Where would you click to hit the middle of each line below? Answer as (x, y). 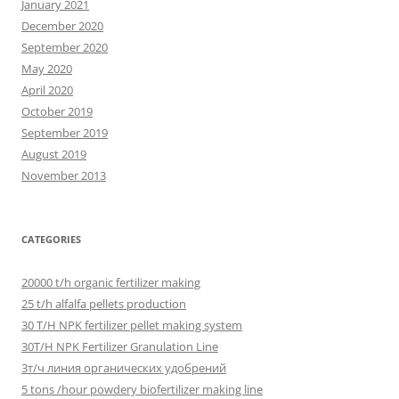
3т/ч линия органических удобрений (124, 367)
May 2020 (47, 68)
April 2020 (47, 90)
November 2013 (64, 175)
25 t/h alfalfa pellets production (104, 303)
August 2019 (54, 154)
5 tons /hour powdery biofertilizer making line (142, 389)
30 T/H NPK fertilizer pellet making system (132, 325)
